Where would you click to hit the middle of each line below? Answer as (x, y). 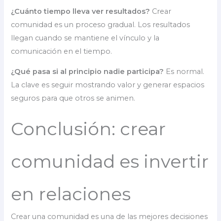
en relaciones (71, 194)
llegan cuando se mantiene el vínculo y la (85, 38)
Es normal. (184, 72)
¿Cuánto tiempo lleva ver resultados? (81, 11)
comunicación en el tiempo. (62, 51)
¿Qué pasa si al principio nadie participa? (88, 72)
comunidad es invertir (110, 161)
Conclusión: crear (89, 129)
